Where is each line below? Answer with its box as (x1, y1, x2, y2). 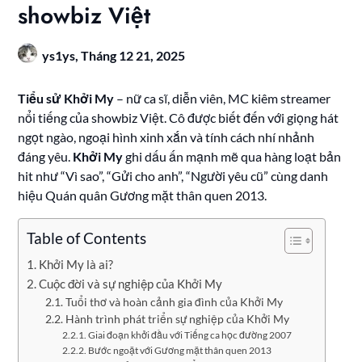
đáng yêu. (18, 148, 74, 164)
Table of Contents (27, 229, 147, 248)
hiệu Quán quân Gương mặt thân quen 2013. (18, 187, 267, 203)
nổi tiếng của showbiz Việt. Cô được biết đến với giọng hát (18, 109, 339, 125)
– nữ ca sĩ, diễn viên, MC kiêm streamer (114, 90, 331, 106)
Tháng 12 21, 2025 (81, 47, 186, 63)
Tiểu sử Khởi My (18, 90, 115, 106)
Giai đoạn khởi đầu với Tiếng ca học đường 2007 (88, 328, 293, 341)
